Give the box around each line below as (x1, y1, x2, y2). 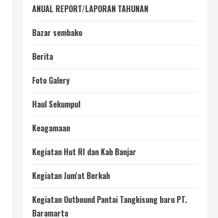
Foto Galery (32, 74, 70, 86)
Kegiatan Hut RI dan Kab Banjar (32, 146, 136, 158)
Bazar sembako (32, 27, 82, 38)
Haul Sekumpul (32, 98, 80, 110)
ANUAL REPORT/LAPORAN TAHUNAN (32, 3, 148, 15)
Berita (32, 51, 53, 62)
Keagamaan (32, 122, 70, 134)
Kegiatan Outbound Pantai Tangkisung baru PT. (32, 194, 187, 205)
